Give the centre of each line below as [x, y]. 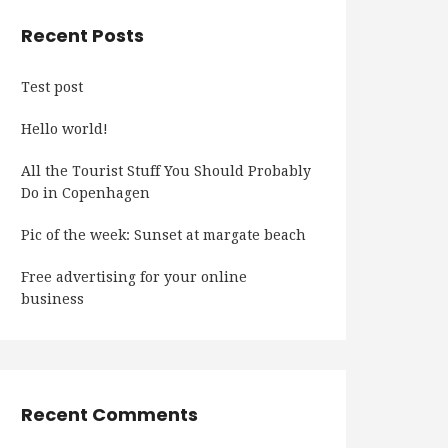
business [52, 299]
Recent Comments [109, 414]
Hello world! [64, 129]
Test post [52, 87]
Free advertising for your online [134, 277]
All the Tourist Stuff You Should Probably [166, 171]
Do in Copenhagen [85, 193]
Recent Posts [82, 35]
